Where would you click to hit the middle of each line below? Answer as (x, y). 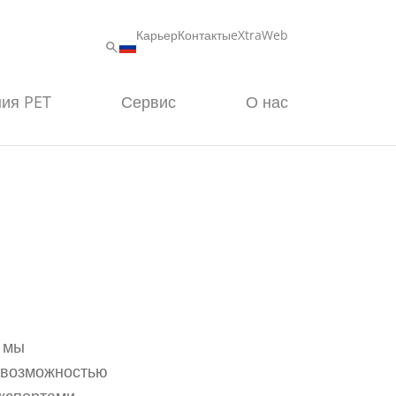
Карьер (157, 35)
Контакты (204, 35)
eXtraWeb (259, 35)
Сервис (148, 102)
